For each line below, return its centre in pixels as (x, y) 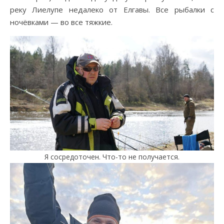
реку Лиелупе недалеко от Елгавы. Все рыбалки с (112, 10)
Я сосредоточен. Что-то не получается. (112, 157)
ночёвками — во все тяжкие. (61, 22)
